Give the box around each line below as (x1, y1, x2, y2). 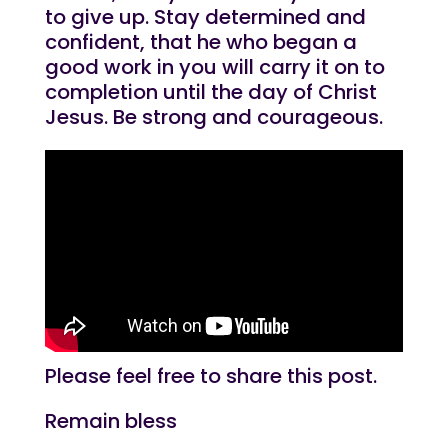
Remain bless (44, 406, 177, 435)
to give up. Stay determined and (44, 3, 366, 31)
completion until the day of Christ (44, 78, 377, 106)
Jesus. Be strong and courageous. (44, 103, 383, 131)
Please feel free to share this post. (44, 361, 377, 390)
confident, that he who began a (44, 28, 357, 56)
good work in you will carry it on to (44, 53, 385, 81)
